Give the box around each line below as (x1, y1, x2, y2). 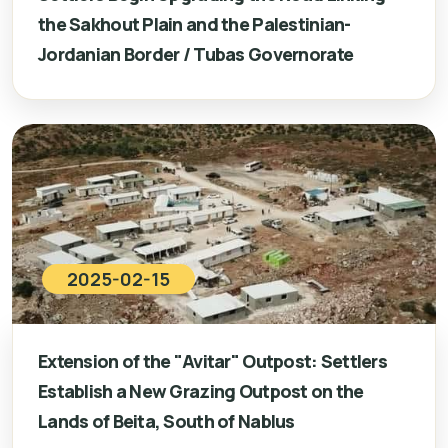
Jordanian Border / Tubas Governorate (38, 42, 354, 66)
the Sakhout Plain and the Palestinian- (38, 12, 351, 36)
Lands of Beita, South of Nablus (38, 409, 295, 433)
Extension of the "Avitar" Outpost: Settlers (38, 349, 388, 373)
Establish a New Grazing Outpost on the (38, 379, 364, 403)
